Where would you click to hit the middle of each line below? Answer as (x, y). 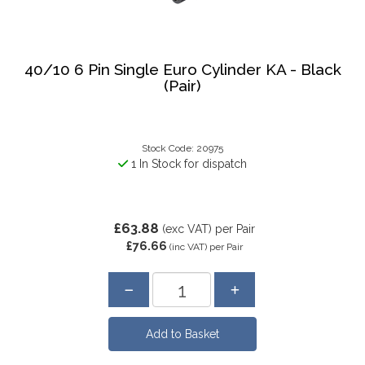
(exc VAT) (187, 229)
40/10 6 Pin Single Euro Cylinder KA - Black (182, 69)
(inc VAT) (188, 247)
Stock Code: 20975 (182, 148)
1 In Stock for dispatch (187, 164)
